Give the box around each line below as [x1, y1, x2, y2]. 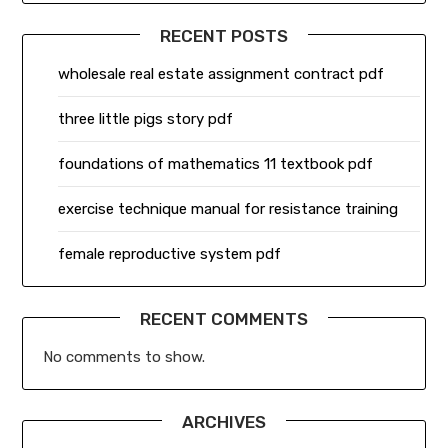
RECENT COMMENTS [140, 308, 308, 329]
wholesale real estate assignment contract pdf [58, 64, 385, 83]
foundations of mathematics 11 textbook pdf [58, 154, 374, 173]
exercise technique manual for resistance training [58, 199, 399, 218]
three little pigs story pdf [58, 109, 234, 128]
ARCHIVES [182, 411, 266, 432]
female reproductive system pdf [58, 244, 282, 263]
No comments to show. [43, 347, 206, 366]
